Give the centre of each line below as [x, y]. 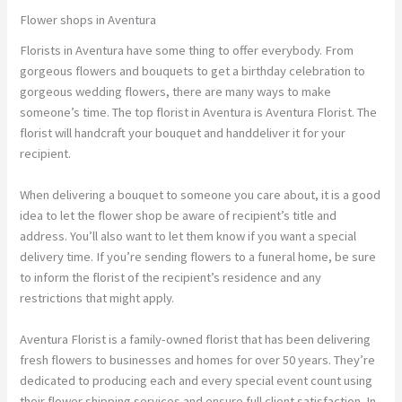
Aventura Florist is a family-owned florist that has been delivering [196, 340]
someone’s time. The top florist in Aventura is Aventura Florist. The [199, 112]
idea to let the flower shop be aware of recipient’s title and [179, 215]
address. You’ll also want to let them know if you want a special [188, 236]
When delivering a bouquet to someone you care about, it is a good [201, 194]
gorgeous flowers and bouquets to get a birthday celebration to [193, 70]
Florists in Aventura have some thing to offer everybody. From [187, 50]
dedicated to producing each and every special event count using [197, 381]
